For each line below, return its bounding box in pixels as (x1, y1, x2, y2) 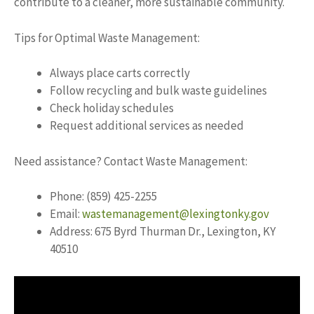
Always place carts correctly (50, 65, 190, 81)
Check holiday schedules (50, 100, 174, 116)
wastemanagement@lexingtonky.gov (82, 206, 269, 221)
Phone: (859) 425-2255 (50, 189, 157, 204)
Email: (50, 206, 82, 221)
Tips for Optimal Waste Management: (14, 29, 200, 46)
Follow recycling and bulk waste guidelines (50, 83, 267, 98)
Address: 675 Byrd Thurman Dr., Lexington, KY (50, 224, 275, 239)
